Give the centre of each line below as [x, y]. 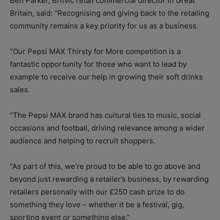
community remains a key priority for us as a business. [104, 26]
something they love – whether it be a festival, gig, [97, 205]
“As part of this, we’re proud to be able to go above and [105, 166]
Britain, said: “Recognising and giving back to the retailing [110, 13]
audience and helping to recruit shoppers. [82, 141]
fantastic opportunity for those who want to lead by [98, 64]
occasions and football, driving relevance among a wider [107, 128]
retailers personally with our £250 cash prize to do [97, 192]
